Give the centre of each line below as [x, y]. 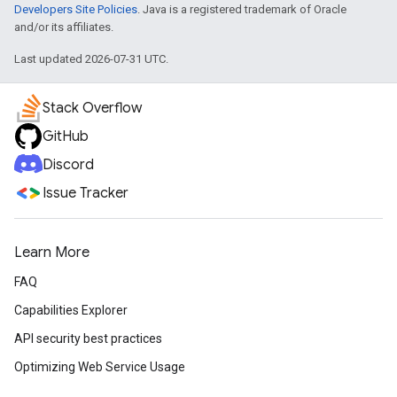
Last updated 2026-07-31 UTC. [91, 59]
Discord [68, 165]
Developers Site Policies [76, 9]
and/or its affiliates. [64, 27]
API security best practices [88, 339]
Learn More [52, 253]
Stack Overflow [92, 108]
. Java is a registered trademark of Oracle [242, 9]
